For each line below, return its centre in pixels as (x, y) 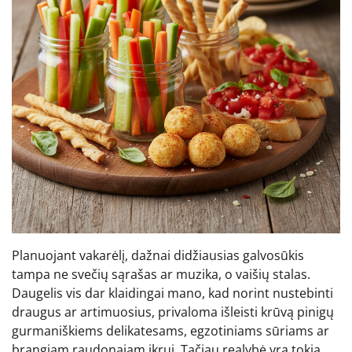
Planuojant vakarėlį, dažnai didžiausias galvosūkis (158, 255)
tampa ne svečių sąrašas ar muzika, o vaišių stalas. (161, 274)
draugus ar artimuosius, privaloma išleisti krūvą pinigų (173, 312)
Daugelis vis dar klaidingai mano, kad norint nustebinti (172, 293)
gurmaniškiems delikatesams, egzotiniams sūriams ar (170, 330)
